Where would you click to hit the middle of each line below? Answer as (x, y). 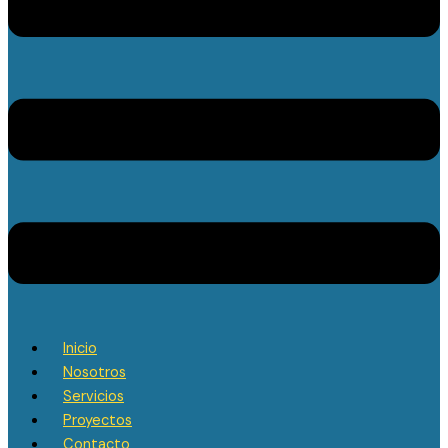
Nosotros (94, 373)
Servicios (93, 397)
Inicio (80, 349)
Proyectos (97, 421)
